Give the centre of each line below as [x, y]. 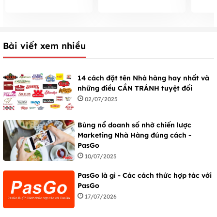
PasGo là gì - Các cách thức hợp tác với [145, 176]
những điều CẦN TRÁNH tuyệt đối [135, 88]
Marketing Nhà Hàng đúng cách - [134, 135]
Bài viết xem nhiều [44, 46]
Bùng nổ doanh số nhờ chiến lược [134, 125]
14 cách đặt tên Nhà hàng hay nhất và [143, 78]
